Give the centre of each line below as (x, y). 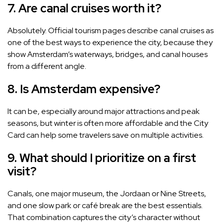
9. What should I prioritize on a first (102, 158)
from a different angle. (47, 66)
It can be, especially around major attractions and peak (104, 111)
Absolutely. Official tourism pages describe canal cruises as (111, 31)
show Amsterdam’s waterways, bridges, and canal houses (108, 55)
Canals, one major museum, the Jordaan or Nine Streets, (107, 194)
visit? (22, 171)
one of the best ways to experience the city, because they (110, 43)
